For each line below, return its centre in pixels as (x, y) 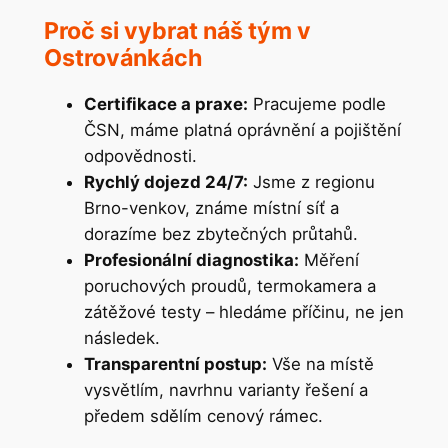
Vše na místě (320, 364)
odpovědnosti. (140, 156)
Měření (328, 260)
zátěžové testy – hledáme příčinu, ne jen (243, 312)
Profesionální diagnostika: (191, 260)
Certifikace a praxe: (165, 104)
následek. (121, 338)
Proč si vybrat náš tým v (177, 30)
